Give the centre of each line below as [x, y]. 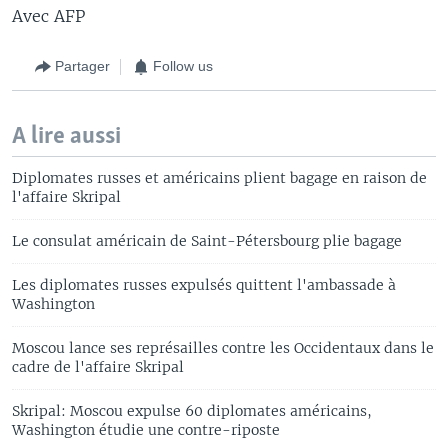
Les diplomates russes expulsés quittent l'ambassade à [204, 284]
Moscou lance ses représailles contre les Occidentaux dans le [223, 347]
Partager [82, 66]
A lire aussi [66, 136]
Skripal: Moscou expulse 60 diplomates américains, [192, 410]
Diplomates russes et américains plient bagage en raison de [219, 177]
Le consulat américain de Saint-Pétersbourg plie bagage [207, 240]
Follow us [183, 66]
